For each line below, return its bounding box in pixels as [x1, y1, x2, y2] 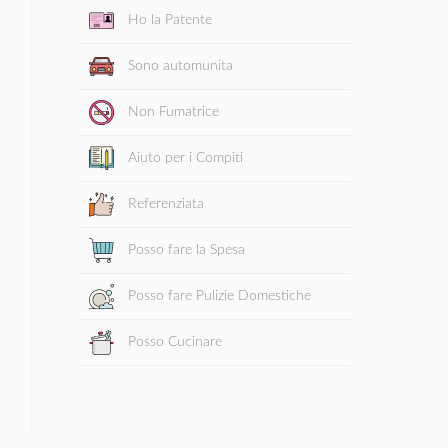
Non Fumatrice [123, 104, 219, 119]
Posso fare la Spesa [123, 242, 245, 257]
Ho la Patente [123, 12, 212, 27]
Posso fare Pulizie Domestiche [123, 288, 311, 303]
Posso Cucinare [123, 334, 222, 349]
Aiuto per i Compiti [123, 150, 243, 165]
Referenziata [123, 196, 204, 211]
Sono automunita [123, 58, 233, 73]
